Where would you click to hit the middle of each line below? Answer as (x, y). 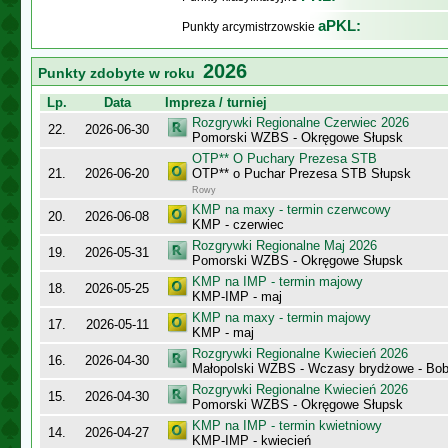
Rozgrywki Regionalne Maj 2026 (284, 245)
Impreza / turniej (216, 102)
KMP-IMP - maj (237, 296)
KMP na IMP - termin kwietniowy (287, 425)
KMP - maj (223, 332)
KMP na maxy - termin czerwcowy (291, 209)
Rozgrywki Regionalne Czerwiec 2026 (300, 122)
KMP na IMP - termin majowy (277, 281)
